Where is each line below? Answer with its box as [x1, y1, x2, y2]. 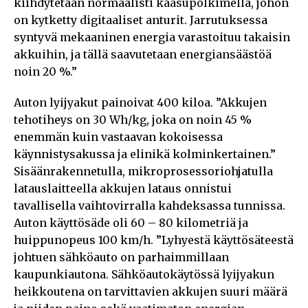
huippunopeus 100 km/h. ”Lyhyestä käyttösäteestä [14, 232, 294, 247]
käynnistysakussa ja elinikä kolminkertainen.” [14, 146, 276, 161]
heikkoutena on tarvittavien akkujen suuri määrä [14, 284, 287, 298]
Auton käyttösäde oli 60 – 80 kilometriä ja [14, 215, 248, 230]
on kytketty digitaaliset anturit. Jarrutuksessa [14, 12, 267, 27]
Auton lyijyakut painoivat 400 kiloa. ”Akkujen [14, 95, 267, 109]
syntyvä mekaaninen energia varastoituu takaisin [14, 30, 290, 44]
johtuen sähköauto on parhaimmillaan [14, 250, 229, 264]
